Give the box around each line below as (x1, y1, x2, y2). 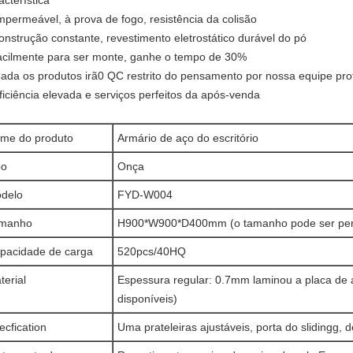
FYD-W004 (117, 188, 173, 201)
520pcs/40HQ (117, 245, 186, 258)
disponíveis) (117, 292, 177, 305)
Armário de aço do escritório (117, 132, 258, 144)
